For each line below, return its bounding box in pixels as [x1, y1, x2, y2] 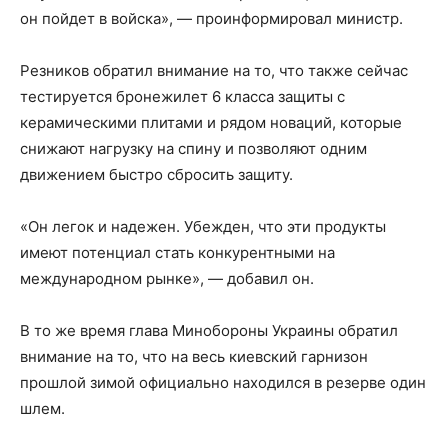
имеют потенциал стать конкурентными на [20, 243, 335, 263]
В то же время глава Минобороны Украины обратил [20, 321, 398, 341]
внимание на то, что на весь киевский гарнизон [20, 347, 368, 367]
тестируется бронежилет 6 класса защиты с [20, 87, 345, 107]
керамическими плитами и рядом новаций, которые [20, 113, 402, 133]
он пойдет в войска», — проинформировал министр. [20, 9, 403, 29]
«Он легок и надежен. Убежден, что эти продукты [20, 217, 386, 237]
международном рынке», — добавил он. [20, 269, 314, 289]
